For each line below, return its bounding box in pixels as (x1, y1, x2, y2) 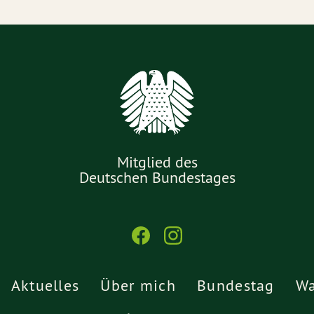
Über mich (100, 275, 177, 295)
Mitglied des (116, 152, 198, 172)
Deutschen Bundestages (78, 168, 235, 188)
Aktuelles (11, 275, 80, 295)
